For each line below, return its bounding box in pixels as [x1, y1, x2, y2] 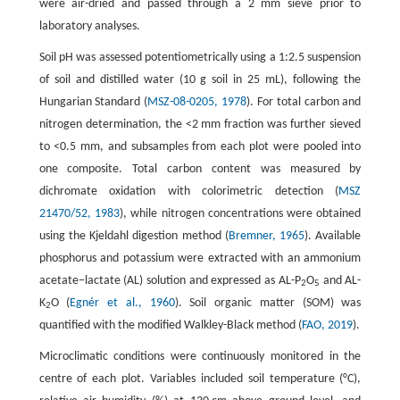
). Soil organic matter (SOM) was [174, 296, 362, 310]
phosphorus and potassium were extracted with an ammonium [38, 251, 362, 265]
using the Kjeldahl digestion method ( [38, 229, 229, 243]
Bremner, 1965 [228, 229, 305, 243]
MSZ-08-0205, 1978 [147, 95, 247, 109]
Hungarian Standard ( [38, 95, 148, 109]
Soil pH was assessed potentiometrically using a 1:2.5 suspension [38, 50, 362, 64]
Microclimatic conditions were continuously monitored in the [38, 349, 362, 363]
